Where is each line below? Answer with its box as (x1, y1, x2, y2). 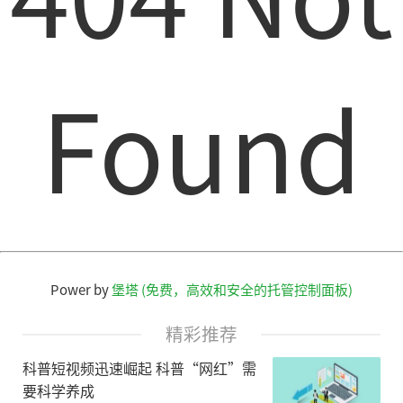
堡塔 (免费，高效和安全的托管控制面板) (112, 280, 353, 300)
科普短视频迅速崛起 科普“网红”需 (22, 356, 256, 379)
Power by (50, 280, 112, 300)
